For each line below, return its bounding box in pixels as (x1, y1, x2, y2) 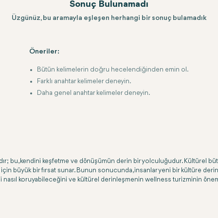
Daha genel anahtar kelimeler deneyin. (37, 90, 150, 96)
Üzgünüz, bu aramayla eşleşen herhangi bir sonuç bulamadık (11, 15, 207, 22)
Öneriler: (29, 48, 59, 55)
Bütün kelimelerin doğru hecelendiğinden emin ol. (37, 66, 189, 73)
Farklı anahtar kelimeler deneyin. (37, 78, 131, 85)
